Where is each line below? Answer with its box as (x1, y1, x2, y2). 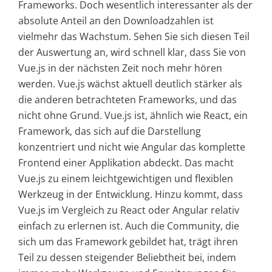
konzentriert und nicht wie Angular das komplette (18, 140, 245, 154)
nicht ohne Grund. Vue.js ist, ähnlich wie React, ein (18, 109, 248, 123)
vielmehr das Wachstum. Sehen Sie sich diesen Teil (18, 30, 250, 44)
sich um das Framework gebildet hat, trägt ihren (18, 235, 238, 249)
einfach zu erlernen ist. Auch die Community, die (18, 219, 239, 233)
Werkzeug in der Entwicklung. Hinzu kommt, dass (18, 188, 243, 202)
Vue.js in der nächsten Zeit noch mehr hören (18, 61, 222, 75)
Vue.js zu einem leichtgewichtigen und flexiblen (18, 172, 233, 186)
